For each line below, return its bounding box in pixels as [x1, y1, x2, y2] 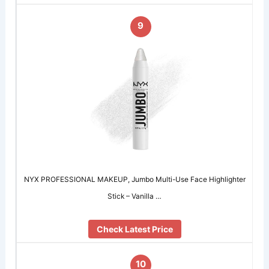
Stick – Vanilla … [107, 191, 162, 201]
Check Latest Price [96, 224, 173, 235]
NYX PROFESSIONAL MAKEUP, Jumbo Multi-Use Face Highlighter [23, 174, 246, 184]
